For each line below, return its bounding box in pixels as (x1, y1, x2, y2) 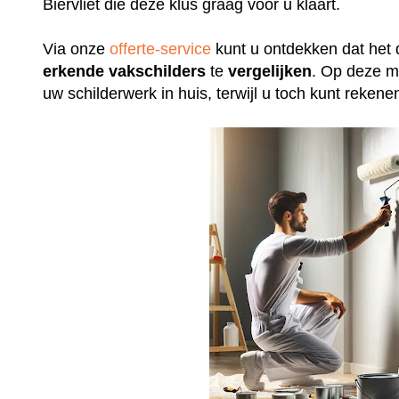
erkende (43, 62, 105, 81)
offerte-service (110, 40, 212, 59)
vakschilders (109, 62, 207, 81)
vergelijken (228, 62, 313, 81)
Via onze (43, 40, 110, 59)
